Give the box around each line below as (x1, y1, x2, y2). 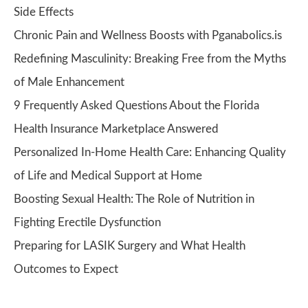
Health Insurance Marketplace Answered (14, 122, 219, 135)
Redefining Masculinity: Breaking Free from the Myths (14, 52, 286, 65)
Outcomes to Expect (14, 263, 118, 275)
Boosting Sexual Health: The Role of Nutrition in (14, 192, 254, 205)
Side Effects (14, 5, 74, 18)
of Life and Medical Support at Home (14, 169, 202, 181)
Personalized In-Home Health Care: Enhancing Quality (14, 146, 286, 158)
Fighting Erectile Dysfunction (14, 216, 161, 228)
